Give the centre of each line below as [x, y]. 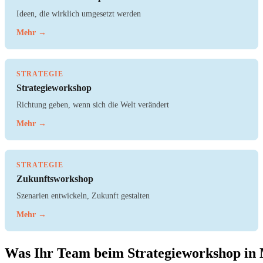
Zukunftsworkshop [55, 179]
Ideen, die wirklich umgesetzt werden [79, 14]
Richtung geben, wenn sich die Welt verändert [93, 105]
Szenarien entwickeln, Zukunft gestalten [83, 196]
